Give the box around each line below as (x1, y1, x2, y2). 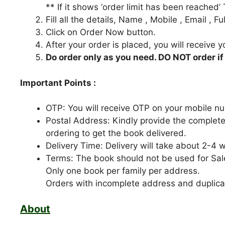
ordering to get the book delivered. (46, 128, 186, 139)
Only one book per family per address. (46, 166, 200, 176)
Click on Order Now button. (46, 27, 156, 38)
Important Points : (20, 77, 96, 88)
